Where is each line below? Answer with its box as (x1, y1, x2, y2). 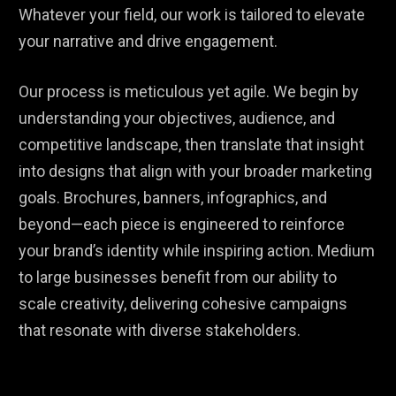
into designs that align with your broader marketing (19, 162, 373, 181)
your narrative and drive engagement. (19, 32, 278, 51)
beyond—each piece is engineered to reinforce (19, 215, 346, 234)
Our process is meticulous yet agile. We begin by (19, 82, 360, 102)
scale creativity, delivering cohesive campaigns (19, 294, 348, 314)
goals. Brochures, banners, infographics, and (19, 188, 328, 208)
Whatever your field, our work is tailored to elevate (19, 5, 366, 25)
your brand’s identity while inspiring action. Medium (19, 241, 376, 261)
